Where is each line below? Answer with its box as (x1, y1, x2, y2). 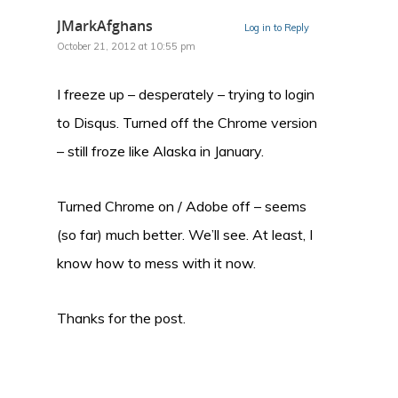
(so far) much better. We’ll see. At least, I (57, 225, 313, 243)
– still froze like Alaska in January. (57, 141, 264, 160)
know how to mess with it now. (57, 253, 256, 272)
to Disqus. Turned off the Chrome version (57, 113, 317, 131)
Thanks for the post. (57, 308, 186, 327)
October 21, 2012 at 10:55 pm (57, 39, 195, 52)
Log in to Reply (244, 20, 309, 34)
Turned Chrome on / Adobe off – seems (57, 196, 306, 215)
